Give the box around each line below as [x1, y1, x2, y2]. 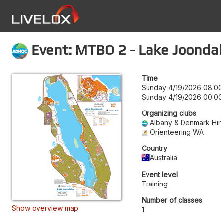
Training [142, 179, 168, 188]
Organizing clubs [142, 109, 196, 117]
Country [142, 144, 167, 152]
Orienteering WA [150, 127, 204, 136]
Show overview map [12, 203, 78, 212]
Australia [150, 153, 178, 162]
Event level [142, 170, 178, 179]
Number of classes [142, 195, 202, 204]
